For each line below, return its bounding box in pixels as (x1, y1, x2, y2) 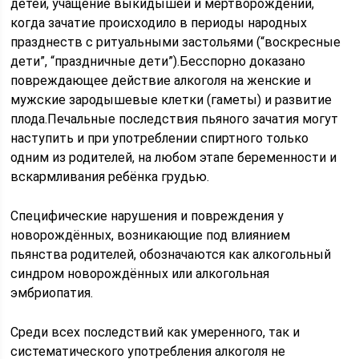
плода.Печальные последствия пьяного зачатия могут (10, 111, 339, 127)
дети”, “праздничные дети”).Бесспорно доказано (10, 54, 306, 69)
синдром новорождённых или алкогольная (10, 266, 270, 281)
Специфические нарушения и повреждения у (10, 208, 284, 224)
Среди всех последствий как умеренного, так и (10, 325, 301, 340)
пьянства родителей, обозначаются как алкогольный (10, 247, 332, 262)
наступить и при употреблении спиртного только (10, 131, 309, 146)
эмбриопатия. (10, 285, 94, 301)
